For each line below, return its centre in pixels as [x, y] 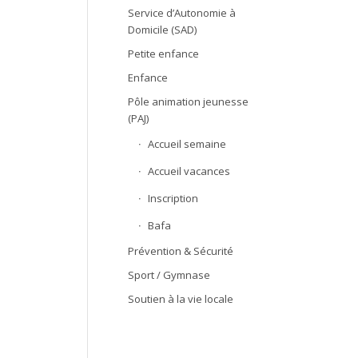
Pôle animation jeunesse [188, 101]
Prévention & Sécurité [180, 251]
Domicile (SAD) [162, 30]
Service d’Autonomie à [181, 13]
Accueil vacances [189, 171]
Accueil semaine [187, 144]
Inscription [173, 198]
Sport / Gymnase [169, 275]
